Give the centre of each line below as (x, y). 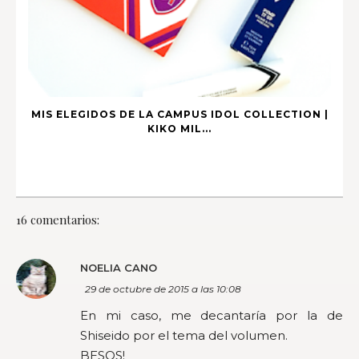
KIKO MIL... (179, 129)
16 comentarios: (58, 220)
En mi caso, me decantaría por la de (212, 316)
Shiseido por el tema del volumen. (184, 336)
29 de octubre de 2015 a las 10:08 (163, 289)
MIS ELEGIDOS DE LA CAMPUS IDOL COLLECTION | (179, 115)
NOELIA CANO (119, 268)
